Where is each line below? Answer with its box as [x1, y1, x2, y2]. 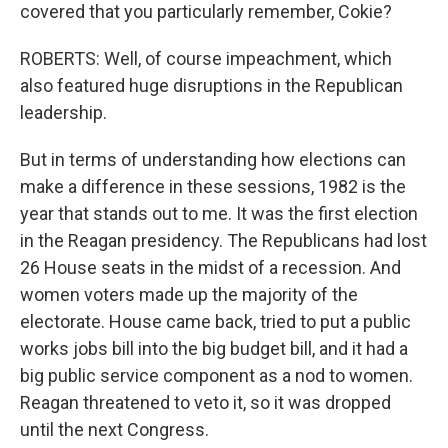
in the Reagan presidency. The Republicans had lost [20, 230, 427, 251]
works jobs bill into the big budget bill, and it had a [20, 338, 408, 359]
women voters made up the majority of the [20, 284, 358, 305]
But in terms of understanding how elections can [20, 149, 406, 170]
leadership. [20, 102, 107, 123]
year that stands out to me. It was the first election [20, 203, 418, 224]
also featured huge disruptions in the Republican [20, 75, 403, 96]
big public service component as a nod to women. [20, 365, 413, 386]
